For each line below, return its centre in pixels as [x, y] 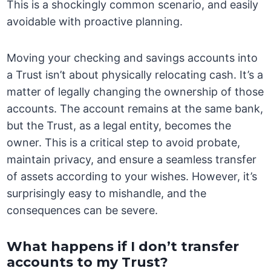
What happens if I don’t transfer [123, 247]
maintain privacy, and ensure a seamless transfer [132, 160]
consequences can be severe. [83, 211]
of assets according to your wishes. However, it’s [132, 177]
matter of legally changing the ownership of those [135, 92]
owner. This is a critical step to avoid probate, [124, 143]
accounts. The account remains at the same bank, [135, 109]
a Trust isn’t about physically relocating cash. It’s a [135, 75]
